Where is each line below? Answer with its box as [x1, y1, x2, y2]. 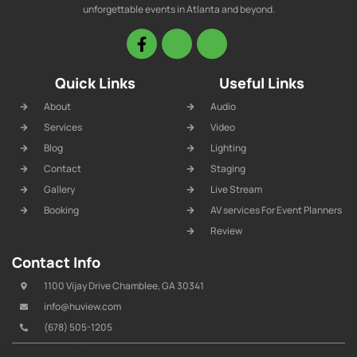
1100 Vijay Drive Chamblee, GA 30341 [43, 278, 204, 292]
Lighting [210, 140, 246, 155]
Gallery [43, 182, 75, 196]
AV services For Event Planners [210, 202, 342, 217]
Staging [210, 161, 245, 175]
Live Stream [210, 182, 262, 196]
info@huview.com [43, 299, 121, 313]
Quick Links [55, 73, 135, 92]
